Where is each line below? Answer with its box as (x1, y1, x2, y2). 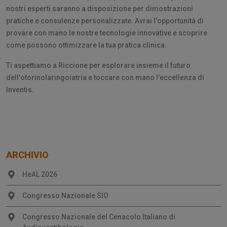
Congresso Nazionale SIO (22, 191, 108, 200)
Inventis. (6, 85, 34, 94)
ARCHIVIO (6, 149, 49, 160)
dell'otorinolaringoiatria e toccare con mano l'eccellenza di (6, 73, 204, 82)
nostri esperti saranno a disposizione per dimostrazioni (6, 4, 193, 13)
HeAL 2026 (22, 170, 57, 178)
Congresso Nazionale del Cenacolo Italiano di (22, 212, 175, 221)
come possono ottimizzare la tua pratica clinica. (6, 41, 167, 49)
